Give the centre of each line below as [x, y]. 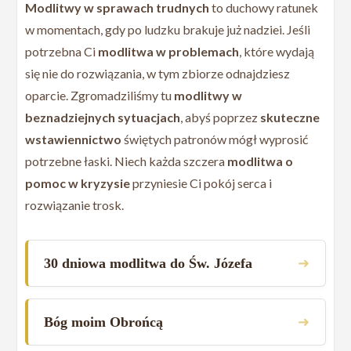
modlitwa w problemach [169, 51]
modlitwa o [261, 161]
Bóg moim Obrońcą [104, 322]
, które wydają [277, 51]
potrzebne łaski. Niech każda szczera [127, 161]
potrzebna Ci [62, 51]
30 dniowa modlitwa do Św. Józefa [148, 263]
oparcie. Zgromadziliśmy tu [100, 95]
